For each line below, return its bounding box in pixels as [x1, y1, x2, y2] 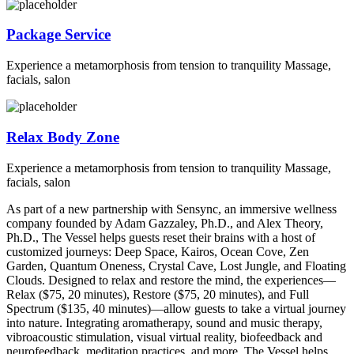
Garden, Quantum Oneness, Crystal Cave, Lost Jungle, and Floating [6, 258, 346, 273]
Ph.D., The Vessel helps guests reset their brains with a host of [6, 230, 315, 244]
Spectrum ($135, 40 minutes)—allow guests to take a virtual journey [6, 301, 346, 315]
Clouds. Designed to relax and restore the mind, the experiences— [6, 273, 336, 287]
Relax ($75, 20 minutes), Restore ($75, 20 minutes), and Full [6, 287, 309, 301]
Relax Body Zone [6, 128, 119, 145]
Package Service [6, 26, 111, 43]
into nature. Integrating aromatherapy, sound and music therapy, [6, 315, 322, 330]
